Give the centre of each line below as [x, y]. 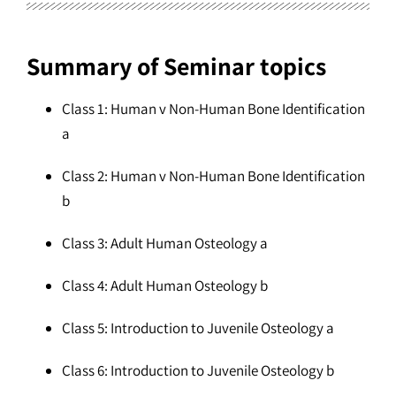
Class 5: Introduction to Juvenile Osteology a [198, 327]
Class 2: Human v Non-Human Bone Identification [213, 175]
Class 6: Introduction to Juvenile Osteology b [198, 370]
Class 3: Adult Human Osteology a [165, 243]
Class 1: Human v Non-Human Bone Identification [213, 108]
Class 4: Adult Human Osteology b [165, 285]
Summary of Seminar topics [176, 65]
